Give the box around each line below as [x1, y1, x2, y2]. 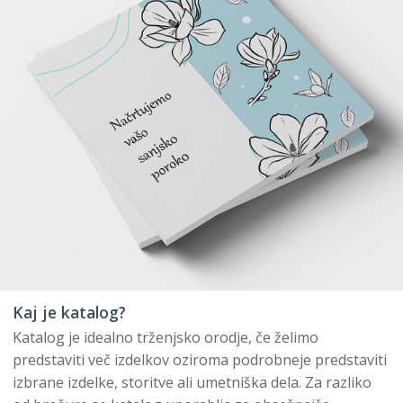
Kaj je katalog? [13, 300, 126, 323]
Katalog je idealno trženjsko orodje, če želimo [13, 327, 318, 347]
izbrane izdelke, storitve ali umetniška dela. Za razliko [13, 372, 372, 392]
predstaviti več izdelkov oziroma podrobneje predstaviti [13, 349, 387, 370]
